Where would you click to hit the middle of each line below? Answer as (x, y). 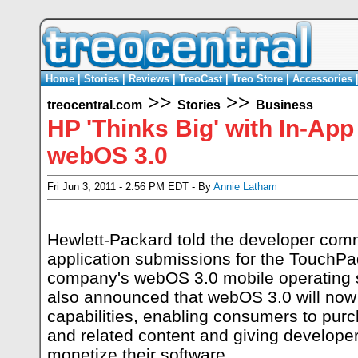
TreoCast (201, 79)
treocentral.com (95, 105)
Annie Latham (245, 187)
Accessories (322, 79)
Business (284, 105)
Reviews (149, 79)
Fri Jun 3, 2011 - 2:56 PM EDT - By (130, 187)
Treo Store (257, 79)
